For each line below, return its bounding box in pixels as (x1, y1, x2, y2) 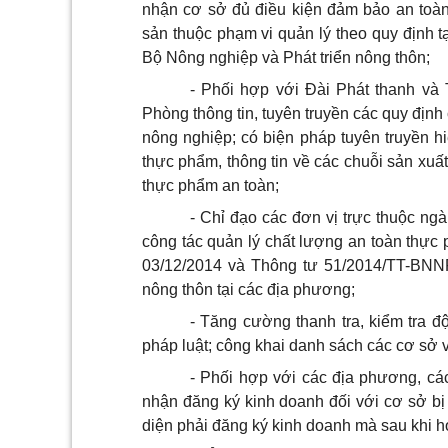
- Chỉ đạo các (190, 209, 292, 226)
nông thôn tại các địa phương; (142, 281, 355, 298)
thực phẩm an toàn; (142, 177, 279, 194)
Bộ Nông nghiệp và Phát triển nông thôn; (142, 49, 430, 66)
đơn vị (291, 209, 338, 226)
